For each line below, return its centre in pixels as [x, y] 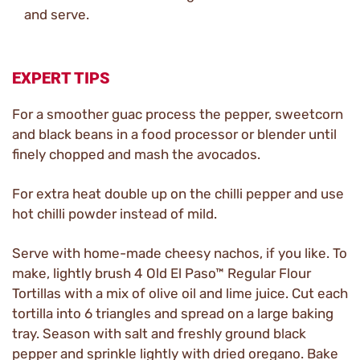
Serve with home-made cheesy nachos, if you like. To [180, 253]
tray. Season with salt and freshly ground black [159, 333]
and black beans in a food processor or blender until [174, 134]
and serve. [57, 14]
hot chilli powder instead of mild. [115, 214]
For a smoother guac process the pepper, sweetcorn [178, 114]
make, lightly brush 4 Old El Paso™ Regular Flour [162, 273]
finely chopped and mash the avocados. [136, 154]
